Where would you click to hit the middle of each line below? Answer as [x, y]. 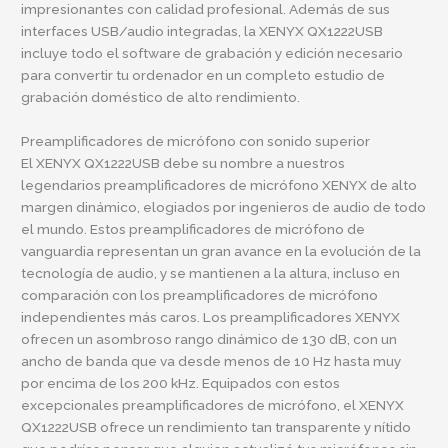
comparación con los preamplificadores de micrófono [200, 294]
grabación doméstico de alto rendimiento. [161, 96]
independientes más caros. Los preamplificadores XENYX [211, 316]
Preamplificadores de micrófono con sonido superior [196, 140]
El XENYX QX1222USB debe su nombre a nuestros [183, 162]
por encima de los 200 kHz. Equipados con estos [181, 382]
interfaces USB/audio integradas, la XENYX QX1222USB [202, 30]
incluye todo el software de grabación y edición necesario [212, 52]
